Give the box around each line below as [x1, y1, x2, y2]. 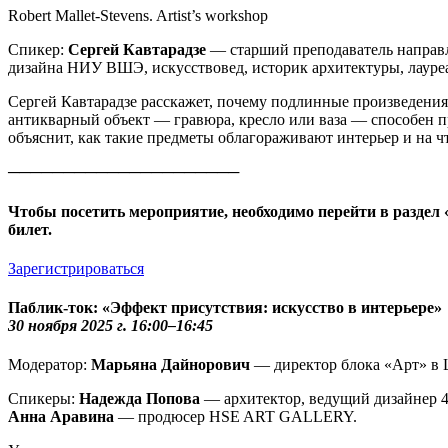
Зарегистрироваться [8, 259, 144, 277]
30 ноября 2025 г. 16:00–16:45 [8, 317, 213, 335]
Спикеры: [8, 390, 79, 408]
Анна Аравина [8, 408, 118, 426]
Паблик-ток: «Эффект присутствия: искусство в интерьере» [8, 299, 442, 317]
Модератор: [8, 356, 91, 374]
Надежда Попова [79, 390, 204, 408]
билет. [8, 220, 52, 238]
